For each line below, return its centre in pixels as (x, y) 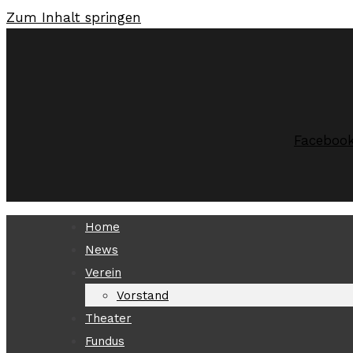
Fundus (105, 341)
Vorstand (143, 295)
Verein (103, 273)
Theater (108, 318)
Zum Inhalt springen (74, 17)
